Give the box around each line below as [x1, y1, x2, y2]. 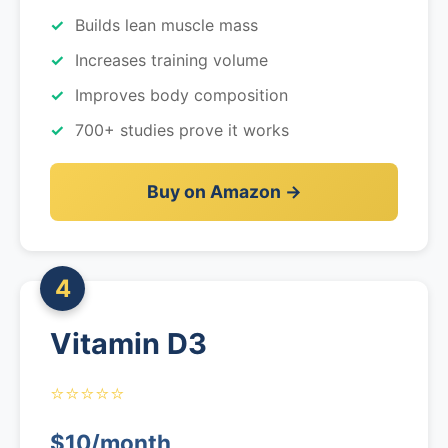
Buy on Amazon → [146, 181, 302, 202]
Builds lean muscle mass [75, 15, 258, 35]
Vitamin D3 [50, 326, 207, 361]
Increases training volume [75, 50, 268, 70]
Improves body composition [75, 85, 288, 105]
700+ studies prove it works [75, 120, 289, 140]
